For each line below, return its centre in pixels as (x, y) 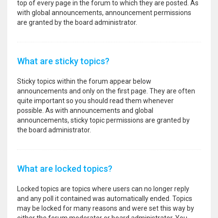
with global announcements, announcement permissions (104, 13)
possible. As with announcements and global (85, 110)
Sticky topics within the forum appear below (84, 81)
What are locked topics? (65, 169)
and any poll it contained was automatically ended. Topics (105, 199)
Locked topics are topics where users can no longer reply (103, 189)
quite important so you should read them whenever (95, 101)
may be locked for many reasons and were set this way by (106, 208)
